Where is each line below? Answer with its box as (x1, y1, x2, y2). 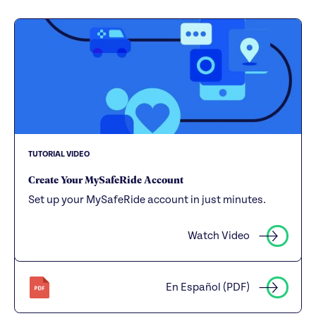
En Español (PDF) (166, 281, 250, 294)
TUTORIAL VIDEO (28, 149, 90, 159)
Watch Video (188, 229, 250, 243)
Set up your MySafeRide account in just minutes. (28, 193, 267, 207)
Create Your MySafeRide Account (28, 171, 184, 187)
